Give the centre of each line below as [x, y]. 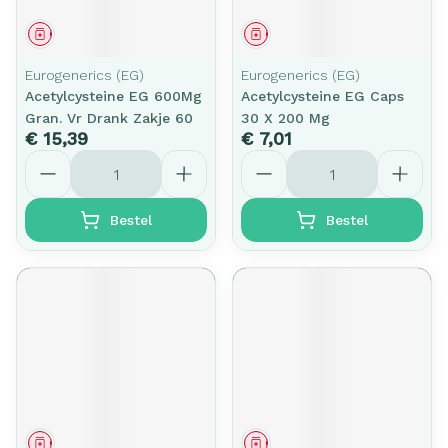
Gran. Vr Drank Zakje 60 [109, 118]
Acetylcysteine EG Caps [322, 96]
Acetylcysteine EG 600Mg [113, 96]
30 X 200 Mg [285, 118]
